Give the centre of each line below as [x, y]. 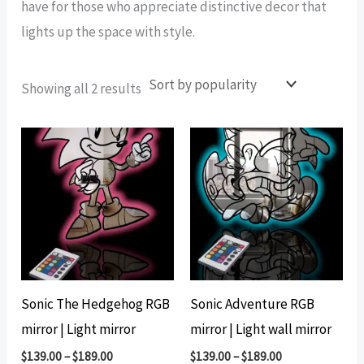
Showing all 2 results [82, 89]
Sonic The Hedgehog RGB [96, 303]
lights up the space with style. [108, 31]
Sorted [162, 88]
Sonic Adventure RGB [252, 303]
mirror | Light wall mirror [261, 329]
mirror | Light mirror [79, 329]
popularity [172, 116]
